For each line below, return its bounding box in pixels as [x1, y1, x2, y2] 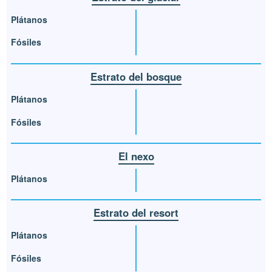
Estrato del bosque [90, 69, 182, 84]
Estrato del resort [93, 205, 178, 220]
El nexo [118, 148, 154, 163]
